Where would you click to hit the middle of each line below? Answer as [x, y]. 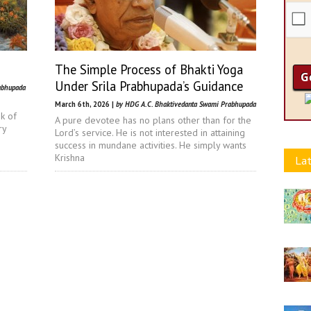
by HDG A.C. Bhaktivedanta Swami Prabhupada [186, 104]
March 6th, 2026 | [85, 104]
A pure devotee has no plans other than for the [153, 120]
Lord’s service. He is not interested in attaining [150, 133]
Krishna [70, 158]
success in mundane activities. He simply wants [151, 145]
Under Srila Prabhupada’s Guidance [149, 86]
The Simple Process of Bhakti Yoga [149, 69]
